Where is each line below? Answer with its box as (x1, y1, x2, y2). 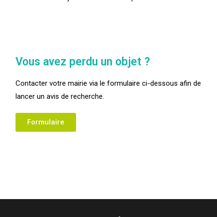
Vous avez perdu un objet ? (15, 55, 151, 68)
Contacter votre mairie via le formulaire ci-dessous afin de (15, 79, 201, 88)
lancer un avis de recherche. (15, 92, 105, 101)
